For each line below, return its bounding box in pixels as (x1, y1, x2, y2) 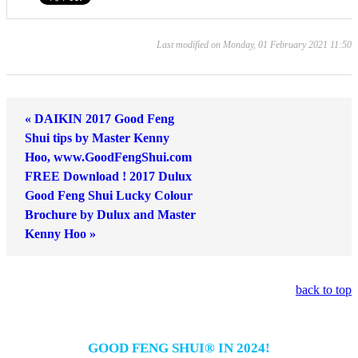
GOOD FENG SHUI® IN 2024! (88, 340, 270, 356)
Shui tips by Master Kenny (25, 131, 169, 145)
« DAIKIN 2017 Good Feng (25, 112, 174, 125)
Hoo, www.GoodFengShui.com (25, 150, 192, 164)
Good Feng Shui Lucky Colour (25, 189, 193, 202)
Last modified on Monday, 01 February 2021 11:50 (157, 39, 352, 50)
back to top (296, 283, 352, 296)
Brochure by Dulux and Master (25, 208, 196, 221)
